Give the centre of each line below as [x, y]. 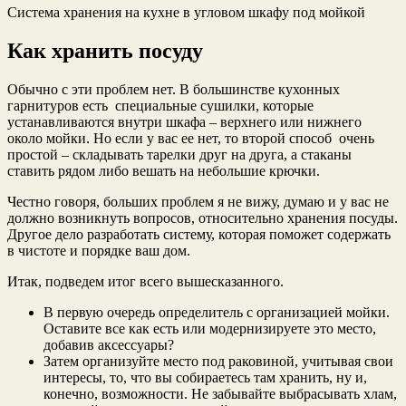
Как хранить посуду [105, 51]
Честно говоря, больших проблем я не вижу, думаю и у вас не [198, 202]
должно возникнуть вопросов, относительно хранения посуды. [203, 218]
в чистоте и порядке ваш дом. [99, 251]
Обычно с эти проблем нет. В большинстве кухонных [174, 89]
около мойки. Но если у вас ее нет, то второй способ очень [191, 138]
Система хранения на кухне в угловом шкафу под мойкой [186, 13]
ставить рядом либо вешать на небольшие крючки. [164, 171]
